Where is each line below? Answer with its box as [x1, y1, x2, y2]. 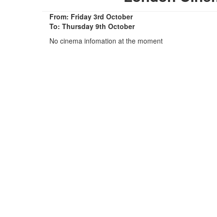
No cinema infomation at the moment [49, 35, 163, 46]
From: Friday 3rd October [49, 11, 133, 21]
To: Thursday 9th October [49, 21, 135, 31]
